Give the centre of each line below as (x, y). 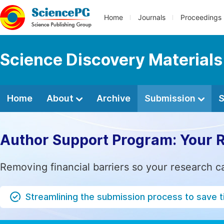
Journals (152, 17)
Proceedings (201, 17)
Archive (113, 98)
